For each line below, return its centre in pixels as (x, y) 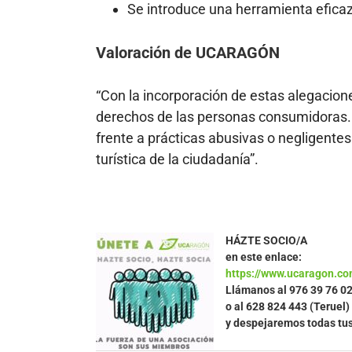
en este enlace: (264, 257)
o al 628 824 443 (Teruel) (288, 306)
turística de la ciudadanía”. (177, 159)
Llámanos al (257, 290)
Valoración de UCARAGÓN (188, 52)
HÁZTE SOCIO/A (266, 240)
